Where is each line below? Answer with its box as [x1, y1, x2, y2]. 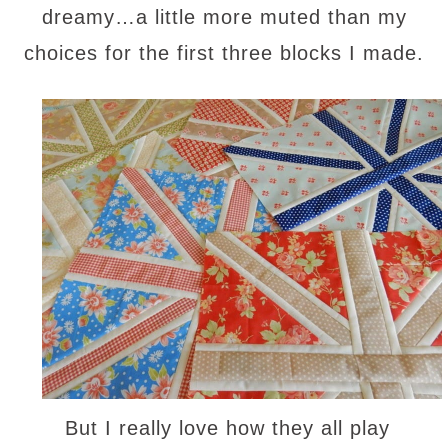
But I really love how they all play [64, 416, 390, 439]
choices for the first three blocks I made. [24, 41, 424, 64]
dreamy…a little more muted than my [41, 5, 407, 28]
